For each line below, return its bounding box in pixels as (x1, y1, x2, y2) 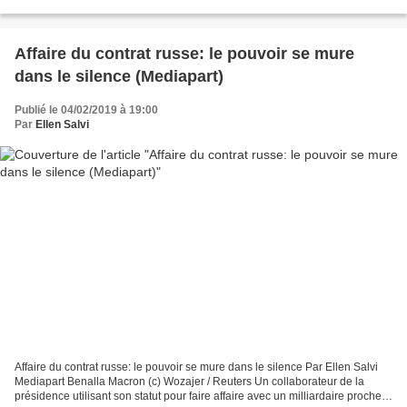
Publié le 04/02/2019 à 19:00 (15, 103, 158, 116)
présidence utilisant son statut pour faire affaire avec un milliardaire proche (15, 390, 382, 403)
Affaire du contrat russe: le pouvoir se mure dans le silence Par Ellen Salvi (15, 361, 378, 374)
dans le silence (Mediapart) (15, 66, 223, 85)
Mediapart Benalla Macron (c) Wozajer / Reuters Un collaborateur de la (15, 375, 364, 389)
